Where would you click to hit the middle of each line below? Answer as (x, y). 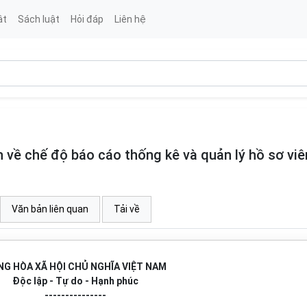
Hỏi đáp (87, 19)
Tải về (127, 209)
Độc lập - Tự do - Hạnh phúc (75, 281)
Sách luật (38, 19)
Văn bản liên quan (50, 209)
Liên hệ (130, 19)
